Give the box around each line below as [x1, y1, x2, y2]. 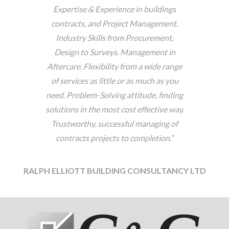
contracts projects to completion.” [56, 133, 173, 143]
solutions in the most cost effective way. [45, 104, 184, 114]
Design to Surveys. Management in [54, 47, 175, 57]
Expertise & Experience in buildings [53, 4, 176, 14]
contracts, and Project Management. [51, 18, 178, 29]
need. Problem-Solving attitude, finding [46, 90, 183, 100]
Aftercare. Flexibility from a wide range [47, 61, 182, 72]
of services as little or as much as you [51, 76, 178, 86]
